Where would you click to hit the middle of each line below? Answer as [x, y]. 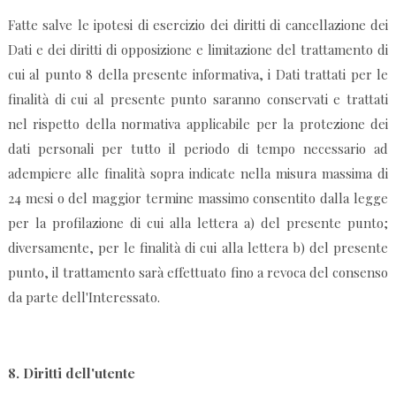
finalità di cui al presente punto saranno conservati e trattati [198, 99]
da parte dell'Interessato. [84, 297]
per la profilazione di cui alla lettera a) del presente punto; [198, 223]
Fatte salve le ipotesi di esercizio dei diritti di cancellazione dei [198, 25]
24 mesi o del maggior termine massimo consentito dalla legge [198, 198]
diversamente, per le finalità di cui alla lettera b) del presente [198, 248]
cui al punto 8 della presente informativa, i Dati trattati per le [198, 75]
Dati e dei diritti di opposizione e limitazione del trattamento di [198, 50]
